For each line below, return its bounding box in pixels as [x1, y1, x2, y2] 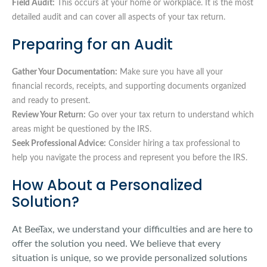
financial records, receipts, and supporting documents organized [12, 82, 246, 91]
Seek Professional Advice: [12, 139, 106, 148]
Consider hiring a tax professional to [106, 139, 240, 148]
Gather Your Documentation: [12, 68, 117, 77]
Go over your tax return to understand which [86, 111, 254, 120]
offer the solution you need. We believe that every [12, 239, 221, 249]
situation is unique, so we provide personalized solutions [12, 253, 247, 263]
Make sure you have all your [117, 68, 223, 77]
